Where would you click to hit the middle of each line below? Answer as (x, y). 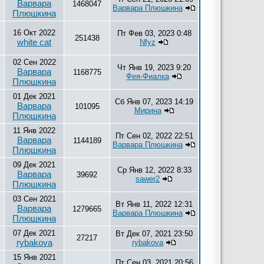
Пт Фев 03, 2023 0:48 (154, 33)
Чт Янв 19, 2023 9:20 (154, 67)
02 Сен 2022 (34, 62)
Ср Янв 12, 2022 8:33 (154, 170)
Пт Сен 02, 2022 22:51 (154, 136)
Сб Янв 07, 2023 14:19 (154, 102)
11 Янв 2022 (34, 131)
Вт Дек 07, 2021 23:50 (154, 234)
